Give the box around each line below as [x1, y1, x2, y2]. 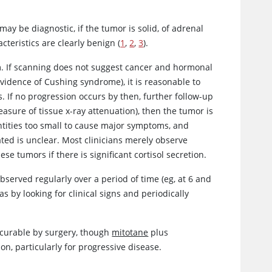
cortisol [134, 149, 165, 161]
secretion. [164, 149, 207, 161]
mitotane [112, 226, 149, 239]
